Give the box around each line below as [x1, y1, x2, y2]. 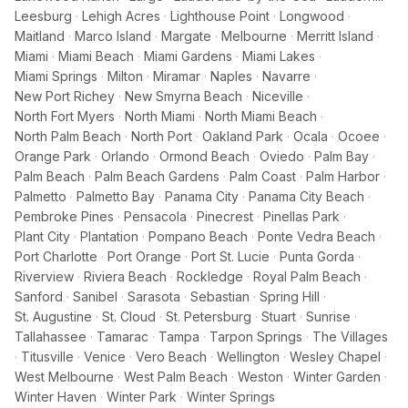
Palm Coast [229, 168, 296, 184]
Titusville [21, 349, 74, 364]
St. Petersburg [166, 309, 251, 324]
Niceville [252, 88, 303, 104]
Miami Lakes [242, 48, 315, 64]
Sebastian [190, 289, 250, 304]
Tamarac [97, 329, 148, 344]
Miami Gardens [144, 48, 232, 64]
